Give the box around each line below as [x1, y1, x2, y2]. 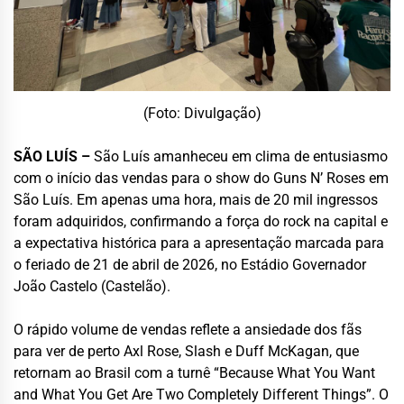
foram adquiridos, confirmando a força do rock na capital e [14, 212, 388, 230]
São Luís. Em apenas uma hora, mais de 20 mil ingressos [14, 190, 378, 208]
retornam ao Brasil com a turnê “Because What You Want [14, 363, 375, 381]
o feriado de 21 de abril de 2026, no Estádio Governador [14, 255, 366, 273]
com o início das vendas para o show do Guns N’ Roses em [14, 169, 389, 187]
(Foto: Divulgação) [142, 104, 262, 122]
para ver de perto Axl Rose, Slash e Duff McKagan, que [14, 342, 359, 360]
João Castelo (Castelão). [14, 277, 170, 295]
